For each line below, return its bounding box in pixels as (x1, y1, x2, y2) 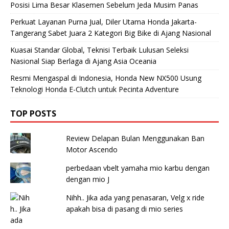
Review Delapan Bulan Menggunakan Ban (65, 133, 204, 143)
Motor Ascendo (65, 144, 118, 154)
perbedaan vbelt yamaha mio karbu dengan (65, 163, 210, 173)
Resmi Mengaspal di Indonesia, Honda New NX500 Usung (10, 73, 201, 83)
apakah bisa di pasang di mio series (65, 203, 183, 214)
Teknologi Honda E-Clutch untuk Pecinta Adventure (10, 84, 179, 94)
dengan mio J (65, 174, 109, 184)
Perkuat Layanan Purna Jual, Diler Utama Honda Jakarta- (10, 16, 197, 27)
